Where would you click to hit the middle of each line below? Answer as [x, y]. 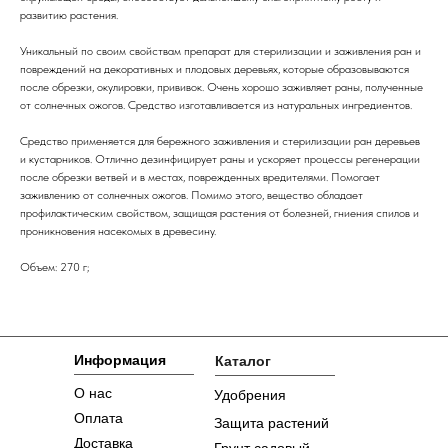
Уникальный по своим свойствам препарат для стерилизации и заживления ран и [220, 50]
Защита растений [271, 422]
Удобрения [250, 394]
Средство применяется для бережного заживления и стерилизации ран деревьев [220, 140]
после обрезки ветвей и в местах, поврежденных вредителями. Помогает [200, 176]
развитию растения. [69, 14]
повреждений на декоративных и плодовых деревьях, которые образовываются [214, 68]
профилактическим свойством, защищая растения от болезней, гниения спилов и [219, 212]
